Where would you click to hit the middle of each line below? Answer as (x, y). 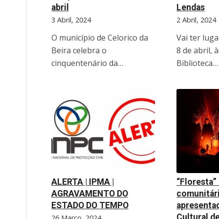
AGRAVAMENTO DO (89, 193)
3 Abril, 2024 (71, 20)
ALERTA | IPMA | (82, 182)
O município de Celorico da (99, 38)
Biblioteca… (197, 63)
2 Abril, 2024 (196, 20)
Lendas (190, 8)
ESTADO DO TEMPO (90, 205)
